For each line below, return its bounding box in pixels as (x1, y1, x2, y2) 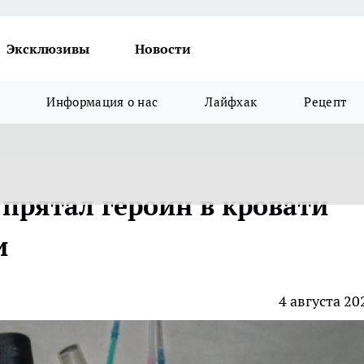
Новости (135, 41, 191, 57)
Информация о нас (46, 94, 158, 110)
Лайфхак (205, 94, 258, 110)
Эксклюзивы (6, 41, 89, 57)
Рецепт (304, 94, 347, 110)
